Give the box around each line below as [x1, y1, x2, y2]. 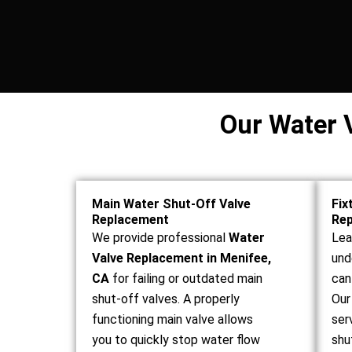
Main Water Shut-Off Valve [92, 196, 251, 211]
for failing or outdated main [109, 271, 263, 286]
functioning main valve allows [92, 312, 254, 327]
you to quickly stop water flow [92, 332, 261, 347]
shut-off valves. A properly [92, 291, 240, 306]
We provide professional [92, 230, 229, 245]
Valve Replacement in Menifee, [92, 251, 272, 266]
